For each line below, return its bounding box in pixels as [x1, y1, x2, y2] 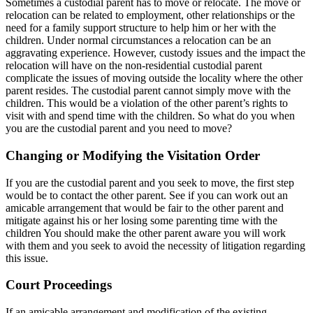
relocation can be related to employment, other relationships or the [6, 9, 295, 22]
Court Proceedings [6, 277, 112, 293]
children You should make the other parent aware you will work [6, 226, 286, 239]
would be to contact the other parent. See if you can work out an [6, 189, 288, 201]
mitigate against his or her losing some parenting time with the [6, 214, 277, 226]
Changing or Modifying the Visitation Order [6, 148, 260, 163]
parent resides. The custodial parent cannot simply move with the [6, 85, 291, 97]
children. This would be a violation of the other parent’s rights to [6, 97, 288, 110]
